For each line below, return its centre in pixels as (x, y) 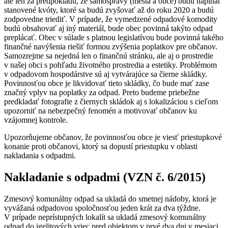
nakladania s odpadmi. (40, 155)
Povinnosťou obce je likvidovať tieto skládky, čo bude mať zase (107, 83)
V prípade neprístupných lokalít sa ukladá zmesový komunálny (105, 217)
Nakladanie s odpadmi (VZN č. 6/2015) (105, 177)
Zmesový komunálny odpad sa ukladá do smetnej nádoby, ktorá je (110, 198)
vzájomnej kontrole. (36, 120)
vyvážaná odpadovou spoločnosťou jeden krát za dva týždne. (102, 208)
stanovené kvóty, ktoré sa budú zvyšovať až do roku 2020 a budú (109, 10)
